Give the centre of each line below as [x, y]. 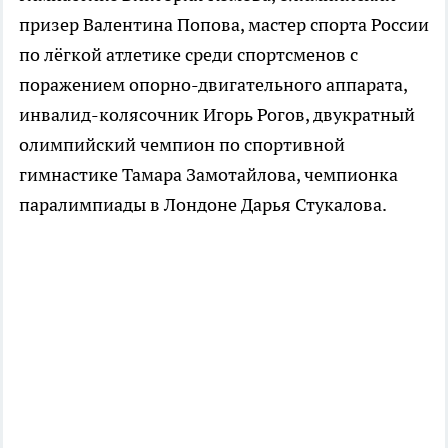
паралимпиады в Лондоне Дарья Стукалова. [203, 204]
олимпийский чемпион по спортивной [182, 144]
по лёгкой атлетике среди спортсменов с [188, 54]
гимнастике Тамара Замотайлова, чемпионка [208, 174]
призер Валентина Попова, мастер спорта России [224, 24]
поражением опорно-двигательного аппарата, [213, 84]
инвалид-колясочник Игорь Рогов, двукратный [217, 114]
